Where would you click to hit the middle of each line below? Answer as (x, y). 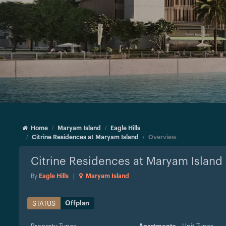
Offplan (77, 203)
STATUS (44, 203)
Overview (162, 137)
